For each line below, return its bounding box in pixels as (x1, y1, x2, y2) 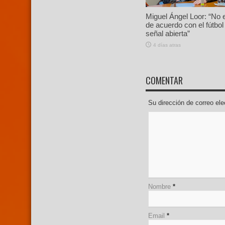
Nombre (148, 183, 171, 191)
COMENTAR (146, 74, 183, 87)
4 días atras (153, 42, 181, 48)
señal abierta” (146, 29, 190, 38)
